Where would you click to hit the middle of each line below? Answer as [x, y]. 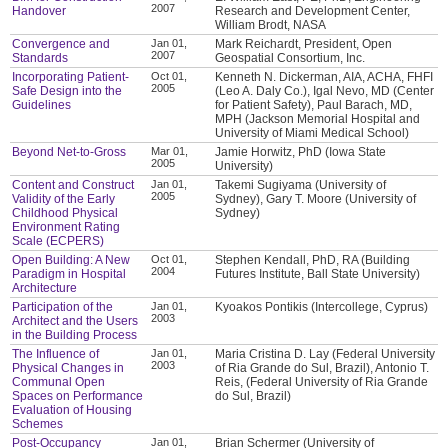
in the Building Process [75, 334]
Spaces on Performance [78, 395]
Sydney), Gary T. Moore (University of [316, 198]
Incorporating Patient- [71, 76]
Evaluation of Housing [72, 409]
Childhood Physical [65, 212]
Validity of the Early [64, 198]
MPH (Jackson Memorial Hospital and [318, 118]
